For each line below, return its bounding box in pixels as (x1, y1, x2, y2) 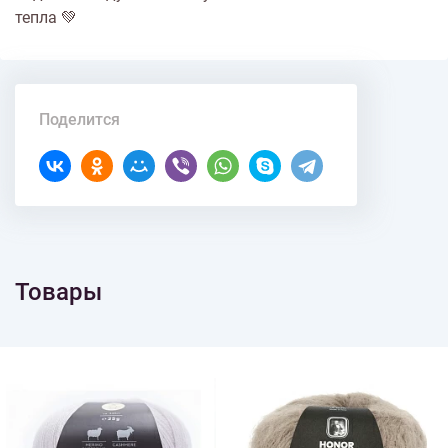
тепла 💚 (15, 8, 77, 27)
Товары (15, 278, 102, 306)
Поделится (39, 110, 120, 129)
